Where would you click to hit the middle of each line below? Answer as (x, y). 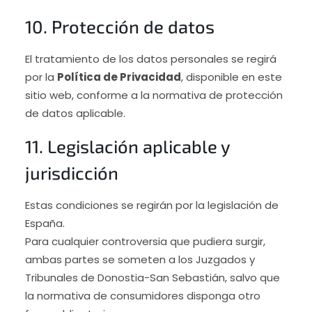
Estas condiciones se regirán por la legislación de (151, 205)
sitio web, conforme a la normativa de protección (154, 95)
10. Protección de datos (119, 26)
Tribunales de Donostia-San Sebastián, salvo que (152, 277)
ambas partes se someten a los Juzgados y (140, 259)
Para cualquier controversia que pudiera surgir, (145, 241)
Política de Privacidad (119, 77)
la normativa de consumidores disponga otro (142, 295)
